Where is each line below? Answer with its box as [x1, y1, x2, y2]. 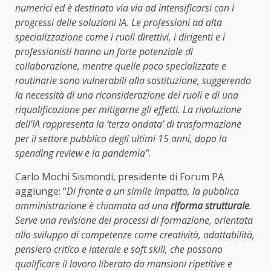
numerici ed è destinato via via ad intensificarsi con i [15, 1, 234, 15]
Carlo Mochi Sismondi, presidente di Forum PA [15, 170, 224, 184]
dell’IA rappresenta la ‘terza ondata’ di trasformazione [15, 117, 241, 131]
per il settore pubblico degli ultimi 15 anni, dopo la [15, 132, 227, 146]
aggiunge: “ [15, 184, 67, 198]
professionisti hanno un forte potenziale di [15, 45, 193, 59]
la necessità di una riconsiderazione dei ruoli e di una [15, 88, 238, 102]
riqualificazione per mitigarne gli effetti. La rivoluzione [15, 103, 241, 117]
